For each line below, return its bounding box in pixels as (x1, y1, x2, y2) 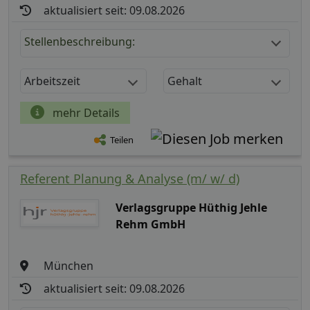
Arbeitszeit (24, 73, 80, 89)
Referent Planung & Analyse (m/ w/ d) (20, 170, 239, 187)
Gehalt (167, 73, 202, 89)
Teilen (110, 134, 134, 147)
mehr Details (50, 104, 120, 120)
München (44, 257, 94, 273)
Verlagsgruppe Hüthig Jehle (115, 199, 267, 215)
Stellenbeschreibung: (24, 33, 135, 49)
